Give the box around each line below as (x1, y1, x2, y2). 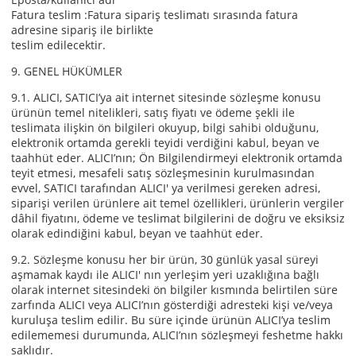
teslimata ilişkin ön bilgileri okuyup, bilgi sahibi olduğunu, (11, 120, 319, 135)
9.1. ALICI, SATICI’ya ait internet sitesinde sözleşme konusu (11, 90, 321, 105)
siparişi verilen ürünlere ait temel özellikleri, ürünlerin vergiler (11, 195, 344, 211)
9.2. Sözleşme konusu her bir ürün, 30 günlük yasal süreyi (11, 252, 319, 267)
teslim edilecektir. (11, 37, 106, 52)
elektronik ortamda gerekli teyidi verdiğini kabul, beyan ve (11, 135, 319, 150)
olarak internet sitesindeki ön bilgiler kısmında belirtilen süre (11, 282, 338, 297)
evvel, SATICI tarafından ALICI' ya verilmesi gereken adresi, (11, 180, 320, 195)
